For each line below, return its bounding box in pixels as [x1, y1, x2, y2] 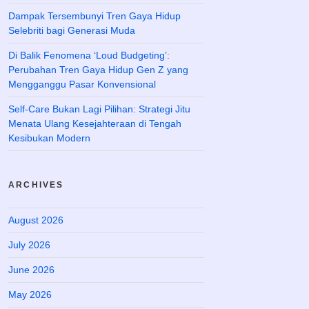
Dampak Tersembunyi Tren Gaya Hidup [8, 10, 181, 21]
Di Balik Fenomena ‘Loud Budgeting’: [8, 50, 170, 61]
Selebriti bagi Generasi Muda [8, 25, 135, 36]
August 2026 [8, 215, 63, 226]
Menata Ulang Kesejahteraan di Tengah [8, 118, 181, 129]
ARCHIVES [8, 180, 64, 190]
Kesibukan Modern [8, 132, 90, 143]
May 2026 [8, 289, 52, 300]
